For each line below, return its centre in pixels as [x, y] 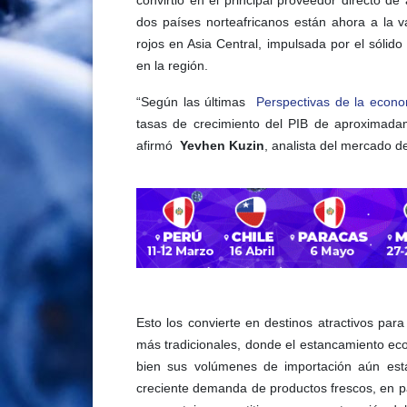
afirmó [156, 146]
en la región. [172, 66]
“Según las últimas [196, 102]
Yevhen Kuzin [220, 146]
